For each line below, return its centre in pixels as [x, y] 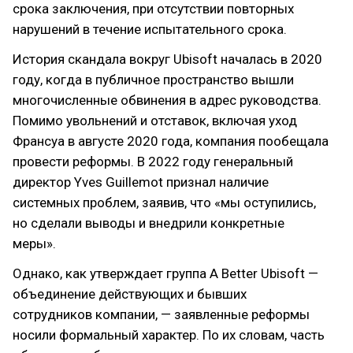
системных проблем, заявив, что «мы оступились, [164, 203]
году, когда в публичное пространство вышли [153, 80]
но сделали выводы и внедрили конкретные [149, 223]
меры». [34, 243]
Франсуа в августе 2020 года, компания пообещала [171, 141]
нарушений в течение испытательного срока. [150, 29]
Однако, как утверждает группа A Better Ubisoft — [165, 273]
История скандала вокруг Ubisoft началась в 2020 [167, 59]
